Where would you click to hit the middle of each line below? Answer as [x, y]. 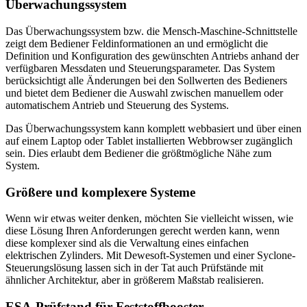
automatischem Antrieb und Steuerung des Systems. [117, 105]
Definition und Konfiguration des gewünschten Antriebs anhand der [152, 56]
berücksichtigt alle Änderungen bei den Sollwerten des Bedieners [146, 80]
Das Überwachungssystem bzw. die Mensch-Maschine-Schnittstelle [151, 31]
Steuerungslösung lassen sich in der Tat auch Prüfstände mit [134, 268]
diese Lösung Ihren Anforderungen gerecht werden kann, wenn [143, 231]
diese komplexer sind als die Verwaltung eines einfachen [127, 243]
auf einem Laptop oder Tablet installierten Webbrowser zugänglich [149, 140]
